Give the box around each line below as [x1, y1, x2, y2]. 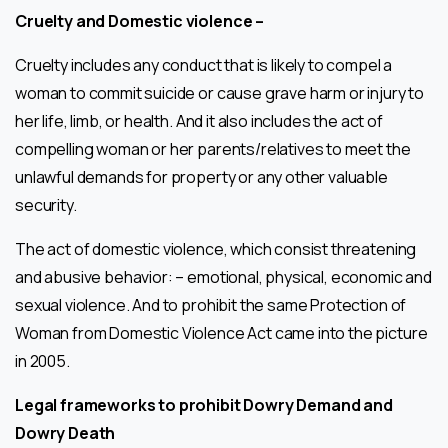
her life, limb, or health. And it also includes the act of [15, 109, 383, 132]
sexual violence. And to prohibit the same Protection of [15, 293, 407, 316]
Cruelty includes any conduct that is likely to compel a [15, 53, 393, 76]
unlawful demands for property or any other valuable [15, 165, 388, 188]
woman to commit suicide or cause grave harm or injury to [15, 81, 425, 104]
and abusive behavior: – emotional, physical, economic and [15, 265, 432, 288]
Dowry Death [15, 421, 116, 444]
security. [15, 193, 77, 216]
